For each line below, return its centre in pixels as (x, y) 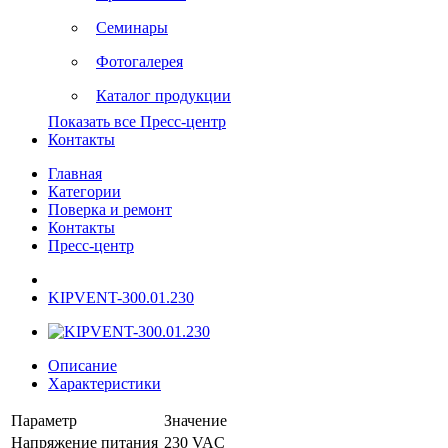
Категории (84, 191)
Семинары (132, 27)
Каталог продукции (163, 95)
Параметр (44, 420)
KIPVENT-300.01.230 (121, 297)
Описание (82, 365)
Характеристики (104, 383)
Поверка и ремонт (110, 209)
